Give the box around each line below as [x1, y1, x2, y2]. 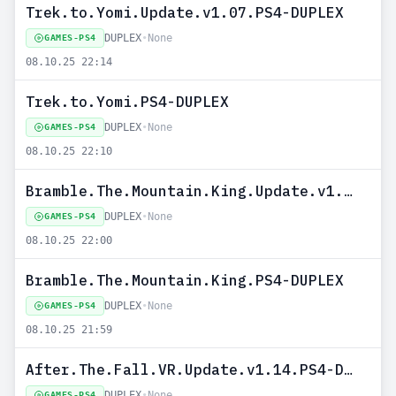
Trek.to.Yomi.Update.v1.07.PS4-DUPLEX [26, 4, 344, 21]
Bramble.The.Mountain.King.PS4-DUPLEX [26, 271, 344, 289]
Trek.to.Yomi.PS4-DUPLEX [26, 93, 229, 110]
